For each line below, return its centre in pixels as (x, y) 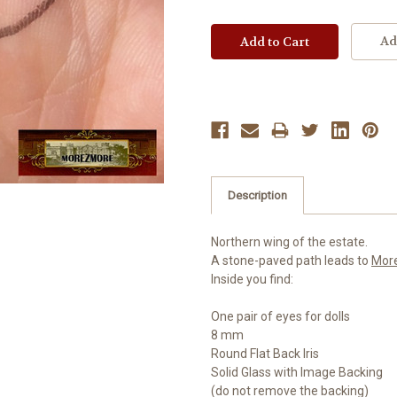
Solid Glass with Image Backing (297, 373)
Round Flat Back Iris (265, 354)
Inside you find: (252, 280)
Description (257, 196)
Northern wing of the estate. (289, 242)
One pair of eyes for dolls (280, 317)
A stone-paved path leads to (291, 261)
